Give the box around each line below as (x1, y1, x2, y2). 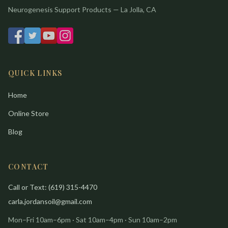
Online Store (8, 109, 49, 118)
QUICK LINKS (8, 68, 63, 78)
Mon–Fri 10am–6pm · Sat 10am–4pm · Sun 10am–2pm (8, 215, 177, 224)
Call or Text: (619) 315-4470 (8, 183, 97, 192)
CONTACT (8, 162, 49, 172)
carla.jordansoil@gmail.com (8, 197, 92, 206)
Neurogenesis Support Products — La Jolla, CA (8, 5, 156, 14)
